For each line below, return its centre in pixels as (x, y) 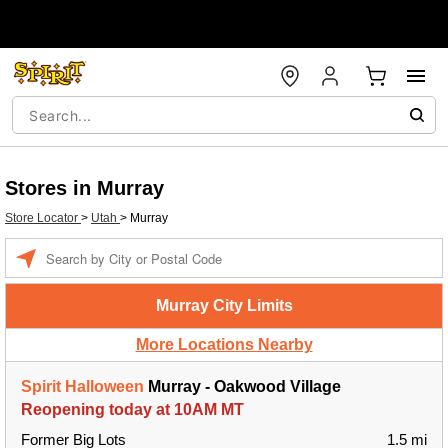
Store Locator (43, 218)
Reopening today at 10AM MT (132, 409)
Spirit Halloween (82, 386)
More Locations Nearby (224, 344)
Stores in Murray (84, 188)
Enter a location (87, 248)
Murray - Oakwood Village (242, 386)
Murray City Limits (224, 305)
